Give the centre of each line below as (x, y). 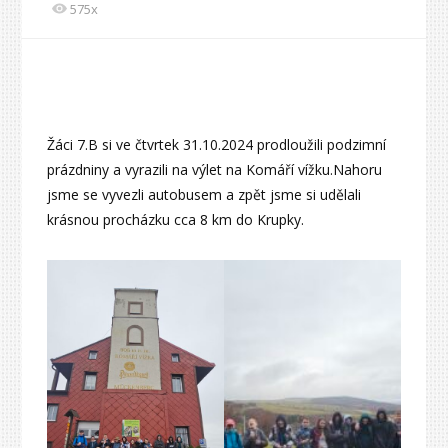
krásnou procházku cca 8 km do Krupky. (176, 220)
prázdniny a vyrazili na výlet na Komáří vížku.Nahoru (215, 170)
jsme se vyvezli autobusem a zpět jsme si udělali (204, 195)
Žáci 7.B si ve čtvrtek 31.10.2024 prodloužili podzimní (217, 145)
